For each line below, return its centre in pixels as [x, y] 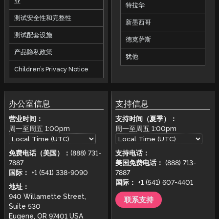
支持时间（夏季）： [146, 119]
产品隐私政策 [33, 52]
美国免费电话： [140, 163]
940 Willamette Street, [47, 196]
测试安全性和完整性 [43, 18]
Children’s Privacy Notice [51, 69]
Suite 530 [24, 206]
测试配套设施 [33, 35]
